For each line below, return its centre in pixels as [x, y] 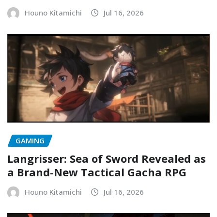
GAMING [30, 141]
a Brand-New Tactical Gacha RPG [97, 172]
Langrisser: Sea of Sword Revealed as [107, 158]
